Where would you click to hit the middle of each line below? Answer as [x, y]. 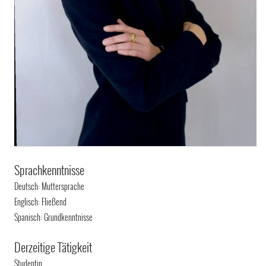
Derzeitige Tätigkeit [53, 247]
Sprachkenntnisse [50, 170]
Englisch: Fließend [41, 201]
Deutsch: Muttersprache [50, 186]
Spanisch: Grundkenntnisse [54, 217]
